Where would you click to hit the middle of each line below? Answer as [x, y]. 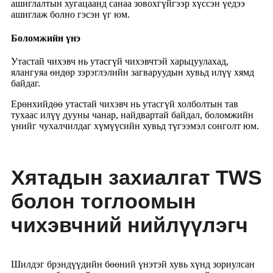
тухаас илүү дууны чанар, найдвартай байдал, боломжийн [132, 115]
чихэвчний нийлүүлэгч [129, 225]
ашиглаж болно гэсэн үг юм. [70, 14]
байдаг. [26, 83]
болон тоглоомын [104, 201]
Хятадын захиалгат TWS [136, 178]
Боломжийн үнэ [46, 38]
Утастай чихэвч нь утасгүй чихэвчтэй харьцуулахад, [120, 62]
